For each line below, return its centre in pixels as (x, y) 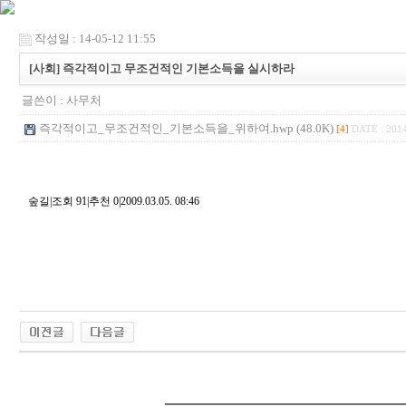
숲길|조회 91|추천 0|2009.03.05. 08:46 (113, 201)
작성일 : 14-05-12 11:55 (95, 39)
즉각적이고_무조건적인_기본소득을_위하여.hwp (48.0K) (186, 128)
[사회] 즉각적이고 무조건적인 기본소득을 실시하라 (161, 68)
